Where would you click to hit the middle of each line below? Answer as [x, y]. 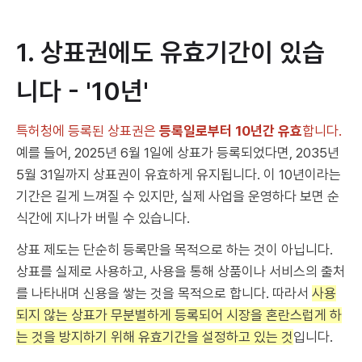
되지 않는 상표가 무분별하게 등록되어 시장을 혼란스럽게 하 [179, 316]
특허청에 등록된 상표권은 [88, 131]
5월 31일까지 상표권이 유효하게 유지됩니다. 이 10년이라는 [179, 175]
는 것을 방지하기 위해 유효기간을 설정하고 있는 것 [155, 337]
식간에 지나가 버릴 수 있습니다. [103, 219]
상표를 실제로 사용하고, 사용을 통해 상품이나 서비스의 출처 [181, 272]
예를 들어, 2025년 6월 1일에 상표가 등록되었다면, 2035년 [178, 153]
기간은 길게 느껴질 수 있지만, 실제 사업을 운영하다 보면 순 [178, 197]
